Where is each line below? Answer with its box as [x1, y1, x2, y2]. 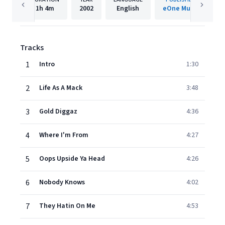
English [117, 4, 139, 14]
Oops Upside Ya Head [39, 154, 105, 164]
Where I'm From [39, 130, 88, 140]
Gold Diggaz [39, 106, 77, 117]
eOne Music [162, 4, 199, 14]
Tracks [20, 42, 44, 53]
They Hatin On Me [39, 201, 95, 211]
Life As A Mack [39, 83, 82, 93]
